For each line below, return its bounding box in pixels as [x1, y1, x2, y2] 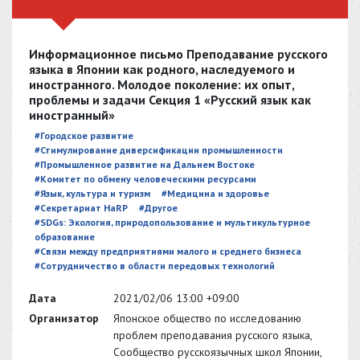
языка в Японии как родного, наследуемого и [29, 61, 295, 78]
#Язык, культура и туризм [35, 187, 150, 200]
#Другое [139, 202, 178, 215]
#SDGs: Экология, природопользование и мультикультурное [35, 216, 310, 229]
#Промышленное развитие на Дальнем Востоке [35, 158, 255, 171]
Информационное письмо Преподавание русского [29, 46, 328, 63]
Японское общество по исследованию [113, 310, 302, 325]
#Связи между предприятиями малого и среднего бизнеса [35, 245, 301, 258]
